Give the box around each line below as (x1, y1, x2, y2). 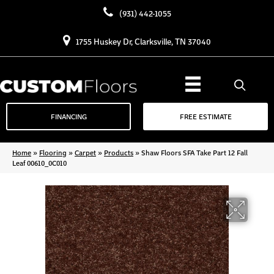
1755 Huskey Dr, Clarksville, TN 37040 (76, 35, 211, 47)
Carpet (75, 147, 96, 158)
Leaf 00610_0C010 (12, 158, 67, 168)
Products (104, 147, 133, 158)
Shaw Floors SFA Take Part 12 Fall (141, 147, 248, 158)
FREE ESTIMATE (179, 111, 232, 122)
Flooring (39, 147, 67, 158)
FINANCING (50, 111, 87, 122)
